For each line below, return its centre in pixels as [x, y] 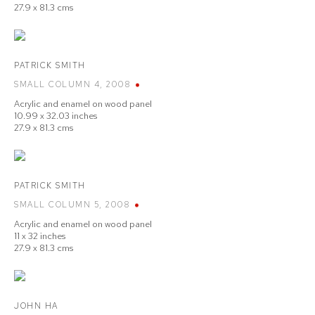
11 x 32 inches [40, 236]
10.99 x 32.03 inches [56, 116]
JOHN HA [36, 306]
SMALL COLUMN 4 [57, 84]
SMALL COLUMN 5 [57, 205]
